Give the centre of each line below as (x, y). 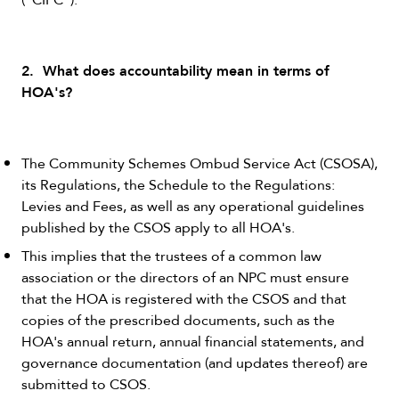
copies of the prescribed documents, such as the (178, 320)
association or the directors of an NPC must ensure (185, 277)
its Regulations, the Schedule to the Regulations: (178, 184)
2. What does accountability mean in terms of (175, 70)
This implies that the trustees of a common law (171, 256)
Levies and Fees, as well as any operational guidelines (193, 206)
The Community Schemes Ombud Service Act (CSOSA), (199, 163)
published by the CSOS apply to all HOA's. (158, 227)
